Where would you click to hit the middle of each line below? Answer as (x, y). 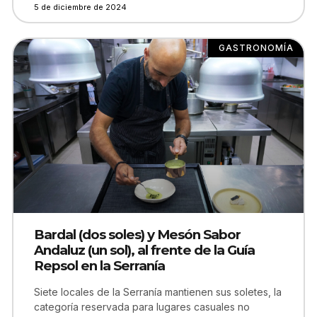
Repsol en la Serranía (99, 266)
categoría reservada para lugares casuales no (142, 307)
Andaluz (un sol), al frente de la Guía (144, 250)
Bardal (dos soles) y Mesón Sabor (137, 235)
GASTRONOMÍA (256, 48)
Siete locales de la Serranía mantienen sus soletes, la (158, 292)
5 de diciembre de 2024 (80, 7)
